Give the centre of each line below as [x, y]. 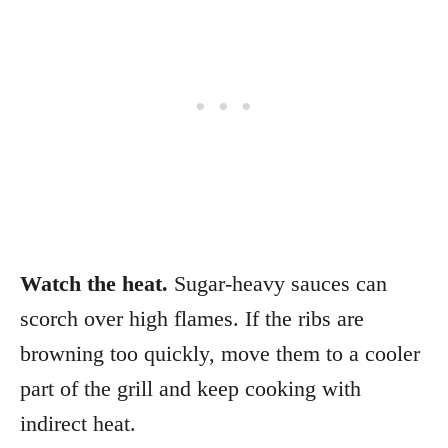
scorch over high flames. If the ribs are [192, 319]
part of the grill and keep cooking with [190, 389]
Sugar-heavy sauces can [277, 284]
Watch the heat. [94, 284]
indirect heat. [78, 424]
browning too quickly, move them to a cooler [220, 354]
